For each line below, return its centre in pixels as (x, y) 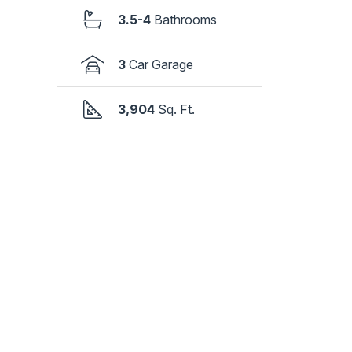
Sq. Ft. (177, 110)
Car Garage (161, 65)
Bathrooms (186, 20)
